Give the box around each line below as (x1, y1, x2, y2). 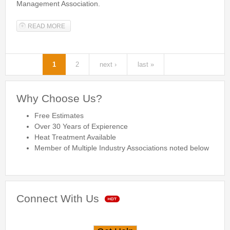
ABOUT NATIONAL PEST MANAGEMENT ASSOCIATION (65, 23, 223, 30)
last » (137, 60, 154, 68)
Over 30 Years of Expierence (34, 122, 128, 131)
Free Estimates (34, 111, 84, 120)
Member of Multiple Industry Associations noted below (34, 144, 209, 152)
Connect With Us (16, 193, 99, 205)
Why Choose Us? (16, 92, 102, 104)
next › (100, 60, 117, 68)
